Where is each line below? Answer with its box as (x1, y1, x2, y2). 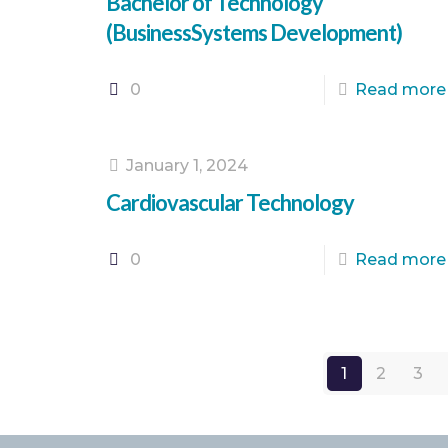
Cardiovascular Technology (105, 189, 354, 216)
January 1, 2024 (125, 156, 248, 175)
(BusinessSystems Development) (105, 19, 402, 46)
